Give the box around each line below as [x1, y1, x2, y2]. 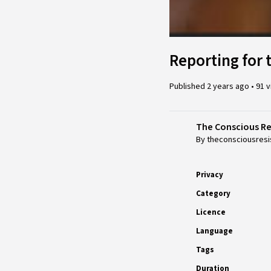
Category [196, 188, 230, 199]
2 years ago [207, 80, 251, 93]
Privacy [196, 169, 223, 180]
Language [196, 225, 233, 237]
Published [169, 80, 207, 93]
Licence [196, 206, 226, 218]
